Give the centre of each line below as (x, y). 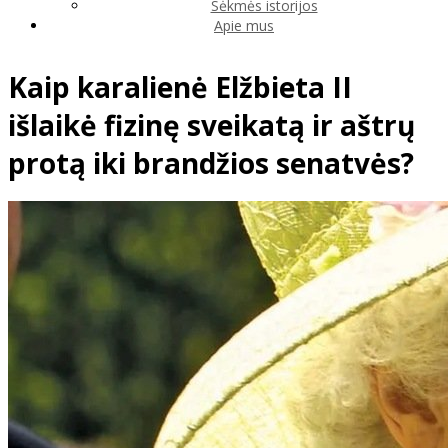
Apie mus (244, 25)
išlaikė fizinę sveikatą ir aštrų (211, 125)
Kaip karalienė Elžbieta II (180, 87)
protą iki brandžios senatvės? (211, 163)
